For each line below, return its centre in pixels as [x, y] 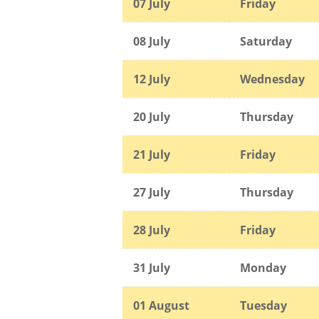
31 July [152, 267]
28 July [152, 230]
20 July [152, 116]
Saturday [266, 41]
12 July [152, 79]
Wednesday [272, 79]
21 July [152, 154]
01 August [161, 305]
